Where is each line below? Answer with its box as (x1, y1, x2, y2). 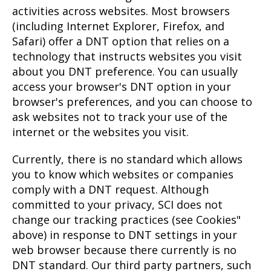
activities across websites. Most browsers (12, 4, 230, 19)
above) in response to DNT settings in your (12, 227, 237, 243)
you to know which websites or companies (12, 167, 233, 182)
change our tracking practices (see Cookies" (12, 212, 241, 227)
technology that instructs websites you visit (12, 49, 242, 64)
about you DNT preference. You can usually (12, 64, 238, 79)
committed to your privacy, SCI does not (12, 197, 223, 212)
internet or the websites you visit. (12, 125, 189, 140)
